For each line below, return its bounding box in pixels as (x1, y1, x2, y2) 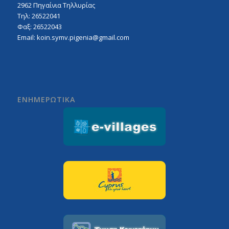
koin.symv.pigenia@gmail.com (36, 33, 129, 42)
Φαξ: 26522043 (17, 22, 62, 32)
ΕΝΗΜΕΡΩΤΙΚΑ (17, 95, 75, 105)
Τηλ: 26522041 (17, 11, 60, 21)
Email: (17, 33, 37, 42)
